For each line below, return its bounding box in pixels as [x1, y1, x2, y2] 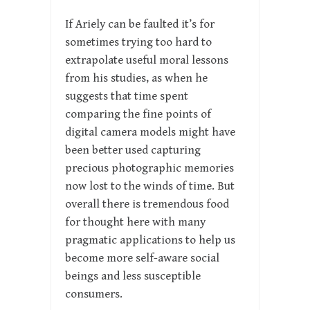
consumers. [65, 287, 122, 302]
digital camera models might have [65, 125, 235, 140]
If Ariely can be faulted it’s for [65, 17, 215, 32]
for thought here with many [65, 215, 206, 230]
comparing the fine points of [65, 107, 211, 122]
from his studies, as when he [65, 71, 208, 86]
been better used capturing [65, 143, 201, 158]
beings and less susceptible [65, 269, 201, 284]
